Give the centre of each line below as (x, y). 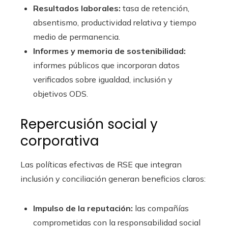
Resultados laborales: (77, 8)
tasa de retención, (155, 8)
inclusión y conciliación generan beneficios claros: (113, 179)
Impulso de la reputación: (83, 208)
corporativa (60, 141)
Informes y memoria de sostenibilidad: (109, 51)
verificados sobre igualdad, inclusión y (103, 80)
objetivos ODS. (61, 94)
